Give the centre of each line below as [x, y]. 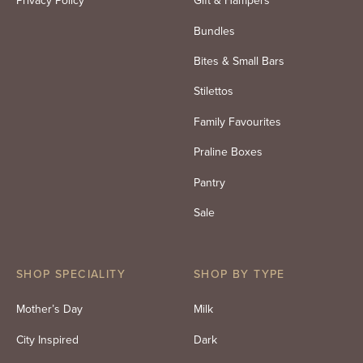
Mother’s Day [49, 310]
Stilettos [214, 92]
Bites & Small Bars [239, 62]
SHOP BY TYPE [239, 275]
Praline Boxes [228, 152]
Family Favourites [237, 122]
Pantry [209, 182]
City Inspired [47, 340]
